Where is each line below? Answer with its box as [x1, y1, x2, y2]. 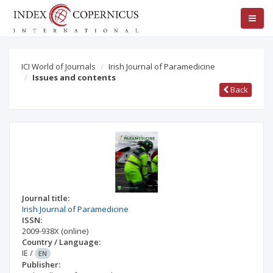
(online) [61, 225, 88, 236]
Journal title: [22, 193, 69, 204]
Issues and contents [32, 72, 116, 83]
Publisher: [22, 259, 60, 270]
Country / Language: [22, 236, 101, 247]
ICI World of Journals [21, 61, 96, 72]
